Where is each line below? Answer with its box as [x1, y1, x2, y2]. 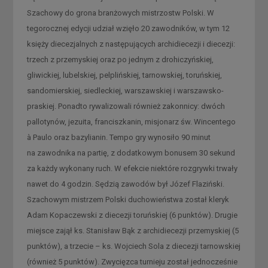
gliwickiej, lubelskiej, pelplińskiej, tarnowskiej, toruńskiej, [26, 70, 222, 80]
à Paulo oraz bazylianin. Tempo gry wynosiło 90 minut [26, 132, 211, 142]
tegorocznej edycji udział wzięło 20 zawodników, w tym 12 [26, 23, 230, 33]
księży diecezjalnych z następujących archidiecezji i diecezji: [26, 39, 235, 48]
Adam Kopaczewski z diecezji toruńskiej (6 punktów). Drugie [26, 210, 237, 220]
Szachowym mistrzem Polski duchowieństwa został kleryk [26, 194, 229, 204]
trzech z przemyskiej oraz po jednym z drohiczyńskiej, [26, 54, 214, 64]
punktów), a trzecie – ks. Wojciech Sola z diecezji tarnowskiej [26, 241, 240, 251]
